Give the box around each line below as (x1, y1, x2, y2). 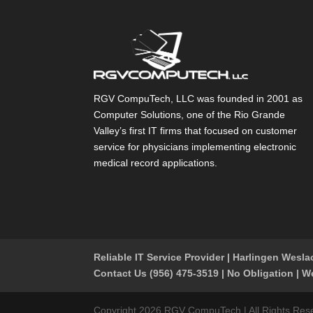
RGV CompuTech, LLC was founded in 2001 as (94, 92, 303, 104)
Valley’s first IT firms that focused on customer (94, 124, 298, 136)
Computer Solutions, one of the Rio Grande (94, 108, 286, 120)
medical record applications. (94, 156, 218, 168)
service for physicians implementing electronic (94, 140, 297, 152)
